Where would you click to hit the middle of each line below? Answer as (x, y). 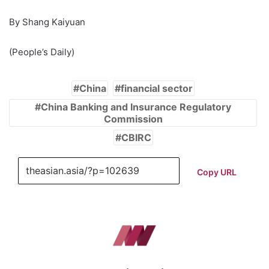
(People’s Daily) (42, 52)
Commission (133, 119)
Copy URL (216, 172)
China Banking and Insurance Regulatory (136, 107)
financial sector (157, 89)
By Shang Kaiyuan (47, 22)
